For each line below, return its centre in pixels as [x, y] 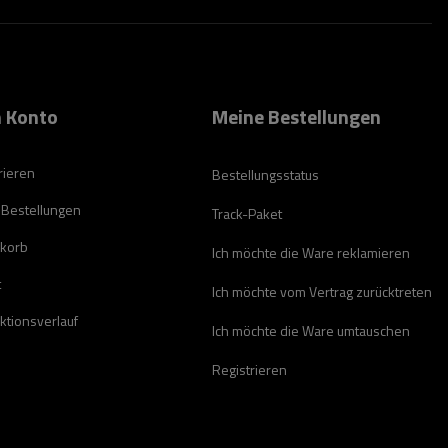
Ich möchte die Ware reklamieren [311, 252]
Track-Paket [247, 213]
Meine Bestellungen [296, 116]
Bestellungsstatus [265, 174]
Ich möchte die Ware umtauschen [311, 330]
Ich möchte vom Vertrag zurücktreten [322, 291]
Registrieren [249, 369]
